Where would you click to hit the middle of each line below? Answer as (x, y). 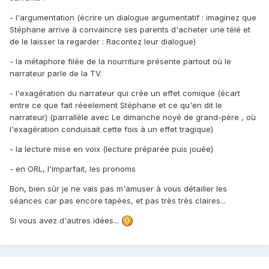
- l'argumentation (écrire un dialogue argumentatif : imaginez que (133, 17)
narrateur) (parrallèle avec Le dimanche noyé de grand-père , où (133, 117)
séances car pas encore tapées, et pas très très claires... (118, 200)
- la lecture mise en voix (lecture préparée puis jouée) (111, 149)
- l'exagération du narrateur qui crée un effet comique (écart (125, 93)
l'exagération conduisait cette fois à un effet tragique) (111, 129)
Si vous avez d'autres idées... (65, 220)
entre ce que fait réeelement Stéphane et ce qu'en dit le (116, 105)
